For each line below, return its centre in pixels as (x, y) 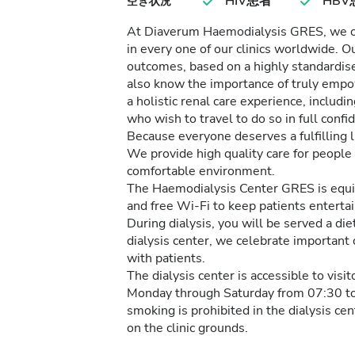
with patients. (166, 258)
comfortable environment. (201, 171)
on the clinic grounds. (187, 328)
